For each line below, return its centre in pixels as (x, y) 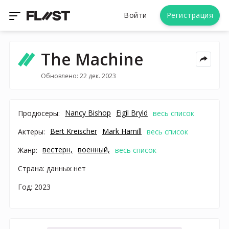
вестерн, (58, 149)
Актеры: (31, 131)
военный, (94, 149)
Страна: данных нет (52, 168)
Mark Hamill (122, 131)
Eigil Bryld (132, 112)
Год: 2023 (34, 187)
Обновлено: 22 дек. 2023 (78, 76)
